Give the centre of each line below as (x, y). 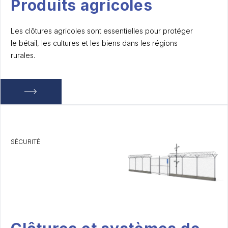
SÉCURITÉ (25, 142)
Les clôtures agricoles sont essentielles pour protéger (102, 31)
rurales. (23, 55)
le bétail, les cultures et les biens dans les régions (94, 43)
